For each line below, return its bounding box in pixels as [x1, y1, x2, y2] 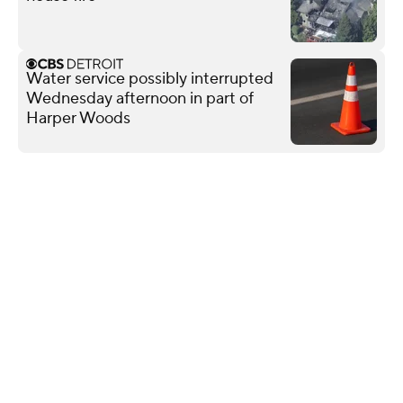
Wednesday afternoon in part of [26, 87, 254, 109]
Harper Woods [26, 107, 130, 129]
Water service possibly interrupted [26, 67, 273, 89]
